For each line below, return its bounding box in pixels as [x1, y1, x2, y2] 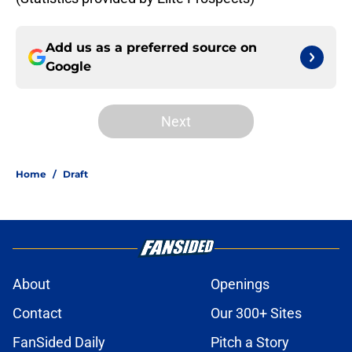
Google [46, 59, 91, 75]
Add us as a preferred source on [46, 40, 257, 56]
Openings [211, 276, 269, 293]
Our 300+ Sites [211, 305, 302, 322]
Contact [13, 305, 62, 322]
